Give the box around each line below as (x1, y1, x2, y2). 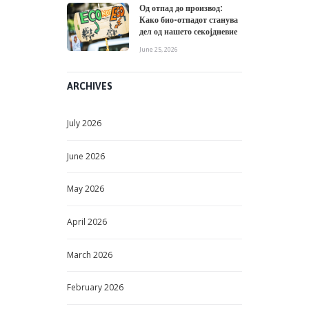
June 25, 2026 (139, 45, 178, 54)
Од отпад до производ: (139, 3, 222, 14)
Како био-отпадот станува (139, 15, 238, 26)
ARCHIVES (67, 81, 112, 92)
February (67, 281, 104, 294)
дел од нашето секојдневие (139, 27, 237, 37)
